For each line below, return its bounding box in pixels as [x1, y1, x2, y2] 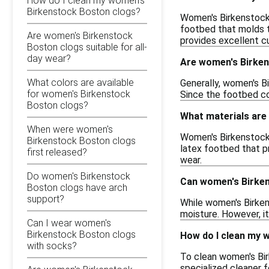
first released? [27, 146, 87, 158]
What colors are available [27, 76, 134, 88]
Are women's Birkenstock [27, 29, 133, 41]
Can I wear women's [27, 217, 111, 229]
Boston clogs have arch [27, 181, 127, 193]
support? [27, 193, 64, 205]
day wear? [27, 52, 71, 64]
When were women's [27, 123, 113, 135]
